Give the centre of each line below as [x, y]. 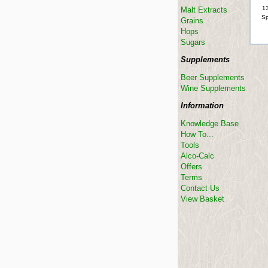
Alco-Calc [197, 156]
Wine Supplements [213, 88]
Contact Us [200, 188]
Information [202, 106]
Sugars [193, 42]
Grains [192, 21]
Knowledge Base [210, 124]
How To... [197, 134]
